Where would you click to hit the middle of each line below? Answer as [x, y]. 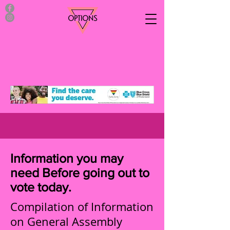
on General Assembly [66, 222]
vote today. [41, 187]
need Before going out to [80, 172]
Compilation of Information [82, 207]
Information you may [67, 158]
